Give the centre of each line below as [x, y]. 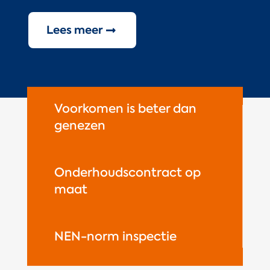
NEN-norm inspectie [115, 237]
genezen [80, 126]
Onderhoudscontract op [127, 173]
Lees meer [74, 30]
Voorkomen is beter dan [125, 109]
